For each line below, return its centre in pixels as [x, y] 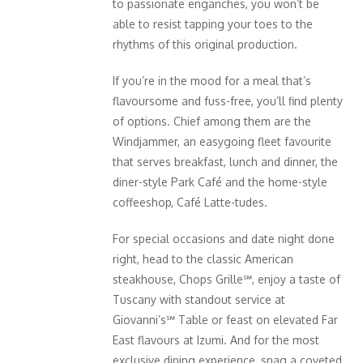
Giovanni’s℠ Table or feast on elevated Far [225, 319]
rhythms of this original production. [205, 44]
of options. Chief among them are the [212, 121]
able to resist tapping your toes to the [213, 23]
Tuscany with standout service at [199, 299]
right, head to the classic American [203, 258]
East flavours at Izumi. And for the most [216, 340]
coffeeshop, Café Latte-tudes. [190, 202]
